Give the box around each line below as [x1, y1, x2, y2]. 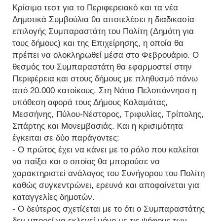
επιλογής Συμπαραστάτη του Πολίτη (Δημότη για [12, 27, 194, 36]
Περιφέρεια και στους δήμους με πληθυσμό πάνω [12, 74, 198, 83]
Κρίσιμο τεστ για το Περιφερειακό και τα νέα [12, 3, 178, 12]
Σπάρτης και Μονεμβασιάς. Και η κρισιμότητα [12, 121, 183, 131]
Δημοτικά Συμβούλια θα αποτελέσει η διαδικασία [12, 15, 194, 24]
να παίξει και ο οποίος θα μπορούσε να [12, 157, 160, 166]
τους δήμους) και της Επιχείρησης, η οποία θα [12, 38, 184, 48]
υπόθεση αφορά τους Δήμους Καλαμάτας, [12, 98, 168, 107]
